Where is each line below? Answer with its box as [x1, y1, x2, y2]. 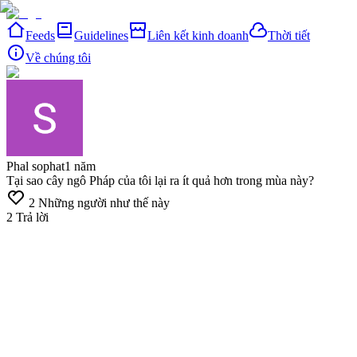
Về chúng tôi [25, 51, 91, 65]
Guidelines [74, 29, 128, 42]
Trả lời [16, 210, 49, 224]
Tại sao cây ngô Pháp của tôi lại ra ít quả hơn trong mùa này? [6, 174, 314, 187]
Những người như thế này [38, 196, 170, 210]
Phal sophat [6, 159, 65, 173]
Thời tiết [268, 29, 310, 42]
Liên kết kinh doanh [147, 29, 249, 42]
